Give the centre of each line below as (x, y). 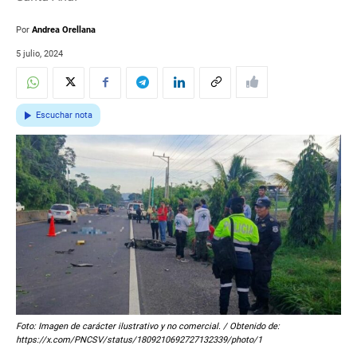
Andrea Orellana (64, 30)
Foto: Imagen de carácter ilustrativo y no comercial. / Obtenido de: (148, 327)
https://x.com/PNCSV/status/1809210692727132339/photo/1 (139, 340)
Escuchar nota (64, 116)
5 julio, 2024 (39, 54)
